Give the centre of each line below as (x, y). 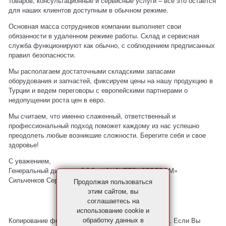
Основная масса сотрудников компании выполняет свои (95, 26)
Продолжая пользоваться (113, 181)
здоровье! (24, 145)
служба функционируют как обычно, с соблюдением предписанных (112, 45)
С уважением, (30, 161)
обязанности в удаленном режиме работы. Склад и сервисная (104, 36)
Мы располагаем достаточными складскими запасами (92, 71)
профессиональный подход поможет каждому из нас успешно (104, 126)
